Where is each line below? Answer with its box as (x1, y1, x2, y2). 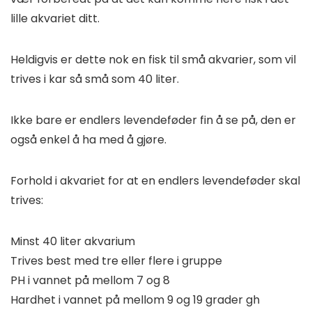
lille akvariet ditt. (10, 10, 102, 27)
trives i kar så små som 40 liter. (10, 71, 182, 88)
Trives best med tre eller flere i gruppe (10, 253, 222, 270)
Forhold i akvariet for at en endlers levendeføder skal (10, 173, 300, 189)
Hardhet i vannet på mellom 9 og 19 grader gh (10, 292, 260, 309)
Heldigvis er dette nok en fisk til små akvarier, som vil (10, 52, 296, 68)
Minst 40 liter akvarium (10, 233, 135, 250)
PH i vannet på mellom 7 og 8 (10, 272, 170, 289)
